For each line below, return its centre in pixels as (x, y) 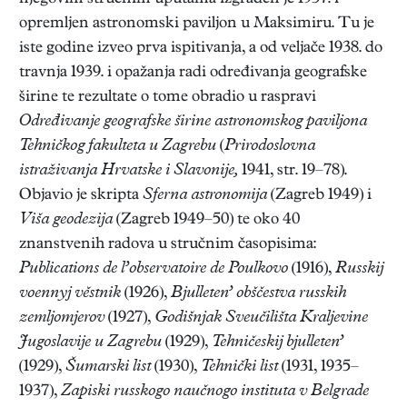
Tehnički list (239, 367)
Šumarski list (108, 367)
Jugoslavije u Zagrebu (90, 342)
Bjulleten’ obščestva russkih (258, 293)
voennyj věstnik (70, 293)
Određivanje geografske (95, 122)
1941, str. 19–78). (293, 171)
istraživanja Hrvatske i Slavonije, (129, 171)
